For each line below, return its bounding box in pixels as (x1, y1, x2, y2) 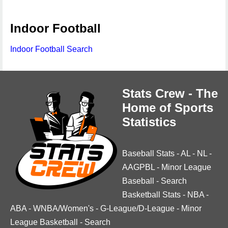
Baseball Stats (122, 149, 175, 158)
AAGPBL (122, 163, 155, 172)
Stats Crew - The (122, 87, 218, 100)
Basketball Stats (122, 190, 181, 199)
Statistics (122, 115, 176, 129)
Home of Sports (122, 101, 213, 115)
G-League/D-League (100, 204, 175, 213)
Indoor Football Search (10, 45, 93, 53)
